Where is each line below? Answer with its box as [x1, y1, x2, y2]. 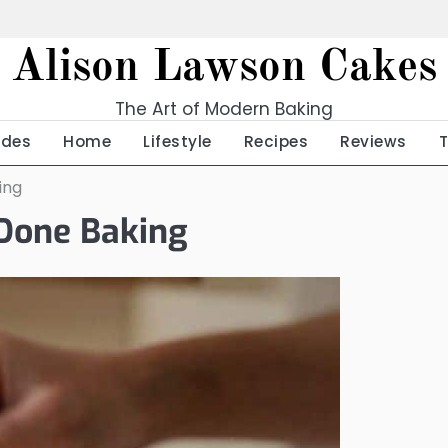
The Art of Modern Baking [115, 97, 333, 121]
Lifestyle [143, 131, 212, 152]
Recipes [243, 131, 308, 152]
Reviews [340, 131, 407, 152]
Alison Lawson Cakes [11, 46, 437, 91]
